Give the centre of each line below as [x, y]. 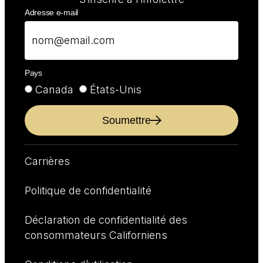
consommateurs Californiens [96, 235]
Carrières [47, 161]
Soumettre [126, 121]
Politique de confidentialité [88, 191]
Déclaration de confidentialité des [106, 220]
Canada [54, 90]
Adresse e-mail [52, 12]
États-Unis [116, 90]
